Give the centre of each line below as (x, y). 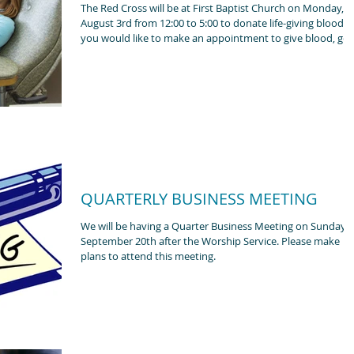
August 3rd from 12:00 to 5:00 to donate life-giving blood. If (215, 23)
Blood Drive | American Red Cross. (161, 68)
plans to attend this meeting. (148, 256)
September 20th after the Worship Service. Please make (181, 241)
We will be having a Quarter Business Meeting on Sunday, (214, 226)
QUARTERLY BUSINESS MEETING (199, 198)
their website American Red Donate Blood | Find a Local (211, 53)
